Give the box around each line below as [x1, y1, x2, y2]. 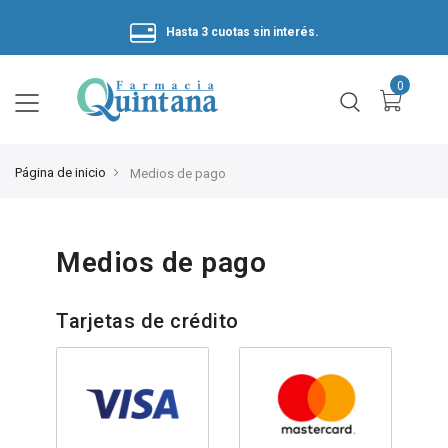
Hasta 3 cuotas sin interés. [165, 21, 319, 36]
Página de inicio [15, 165, 106, 180]
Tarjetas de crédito [56, 308, 239, 333]
